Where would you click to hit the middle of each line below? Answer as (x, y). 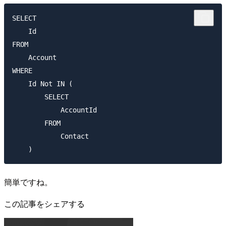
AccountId (54, 110)
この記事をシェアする (44, 203)
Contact (50, 136)
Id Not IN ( (42, 83)
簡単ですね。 (28, 182)
